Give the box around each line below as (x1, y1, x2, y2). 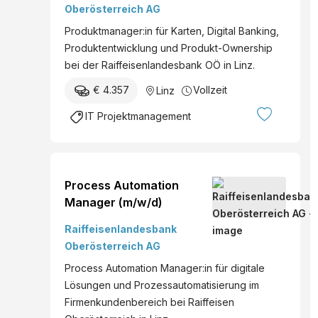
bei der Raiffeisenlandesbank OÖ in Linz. (65, 58, 255, 71)
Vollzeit (193, 83, 227, 96)
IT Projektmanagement (85, 110, 191, 123)
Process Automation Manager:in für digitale (65, 262, 265, 275)
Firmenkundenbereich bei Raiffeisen (65, 296, 234, 309)
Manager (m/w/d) (65, 195, 163, 210)
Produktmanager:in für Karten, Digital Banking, (65, 24, 279, 37)
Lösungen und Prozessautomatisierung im (65, 279, 259, 292)
